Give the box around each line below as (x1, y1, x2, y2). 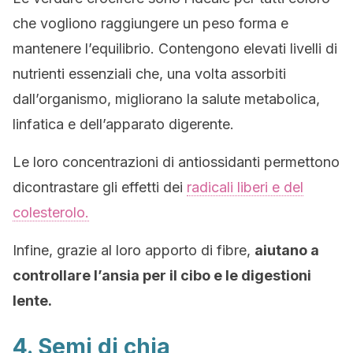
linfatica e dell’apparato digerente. (13, 116, 234, 132)
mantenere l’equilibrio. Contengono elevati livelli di (13, 40, 337, 57)
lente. (13, 292, 52, 309)
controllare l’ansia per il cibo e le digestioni (13, 267, 311, 284)
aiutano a (255, 242, 319, 258)
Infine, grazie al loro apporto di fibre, (13, 242, 255, 258)
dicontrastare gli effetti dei (13, 179, 187, 195)
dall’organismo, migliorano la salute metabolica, (13, 91, 320, 107)
